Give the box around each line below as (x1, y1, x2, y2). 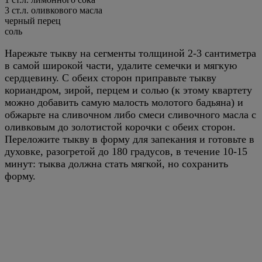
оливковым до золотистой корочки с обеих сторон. (5, 120, 236, 133)
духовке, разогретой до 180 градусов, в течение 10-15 (5, 145, 247, 157)
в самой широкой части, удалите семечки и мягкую (5, 59, 237, 71)
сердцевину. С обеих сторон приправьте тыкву (5, 71, 216, 84)
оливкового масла (31, 5, 102, 15)
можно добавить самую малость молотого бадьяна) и (5, 96, 243, 108)
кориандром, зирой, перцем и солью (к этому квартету (5, 84, 252, 96)
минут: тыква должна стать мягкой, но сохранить (5, 157, 228, 170)
